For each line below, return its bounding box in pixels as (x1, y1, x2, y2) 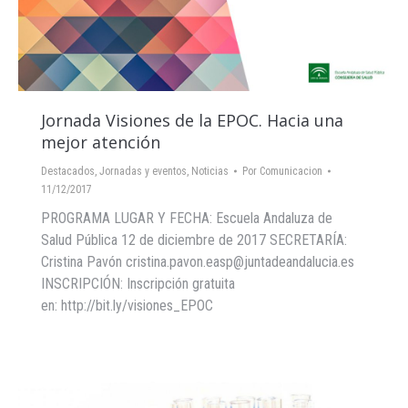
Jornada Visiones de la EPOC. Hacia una (41, 109, 343, 131)
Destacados (41, 165, 95, 178)
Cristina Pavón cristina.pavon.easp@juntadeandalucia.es (41, 253, 354, 270)
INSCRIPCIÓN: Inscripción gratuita (41, 275, 235, 292)
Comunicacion (260, 165, 322, 178)
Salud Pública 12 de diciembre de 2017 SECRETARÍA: (41, 231, 347, 249)
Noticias (191, 165, 229, 178)
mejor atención (41, 131, 160, 153)
